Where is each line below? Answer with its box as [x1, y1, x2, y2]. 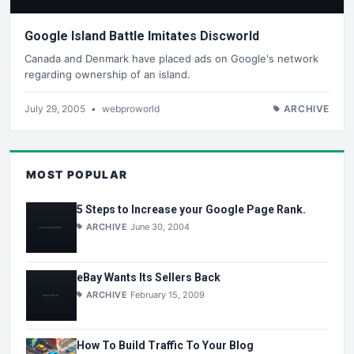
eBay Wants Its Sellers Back [77, 270, 220, 284]
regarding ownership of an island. [24, 67, 190, 81]
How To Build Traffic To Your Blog [77, 338, 254, 352]
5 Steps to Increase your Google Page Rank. [77, 203, 306, 217]
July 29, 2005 [24, 102, 88, 115]
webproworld [102, 102, 160, 115]
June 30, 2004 [130, 221, 190, 233]
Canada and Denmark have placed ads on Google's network [24, 51, 318, 65]
